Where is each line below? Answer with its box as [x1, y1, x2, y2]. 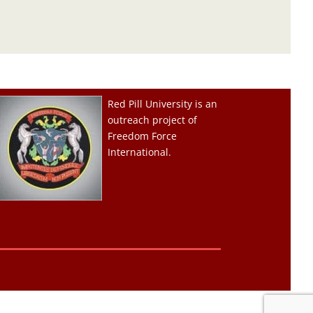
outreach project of [107, 113, 197, 126]
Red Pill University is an [107, 97, 217, 110]
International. [107, 145, 171, 159]
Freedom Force [107, 129, 177, 143]
